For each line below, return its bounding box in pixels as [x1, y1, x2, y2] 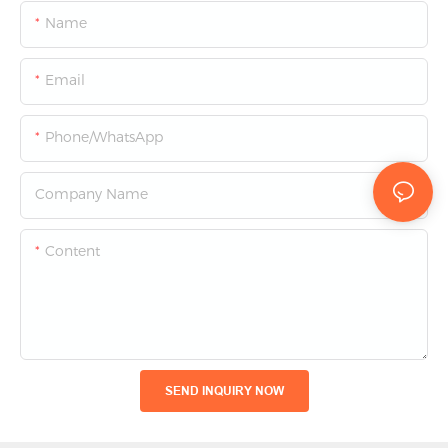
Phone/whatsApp [45, 128, 163, 147]
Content [45, 242, 100, 261]
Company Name [35, 185, 148, 204]
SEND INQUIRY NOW [164, 383, 284, 399]
